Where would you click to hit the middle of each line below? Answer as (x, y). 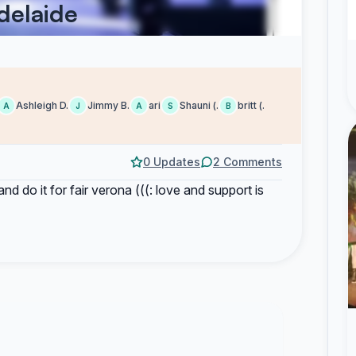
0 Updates (172, 162)
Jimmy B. (108, 105)
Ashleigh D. (42, 105)
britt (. (251, 105)
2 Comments (248, 162)
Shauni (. (199, 105)
